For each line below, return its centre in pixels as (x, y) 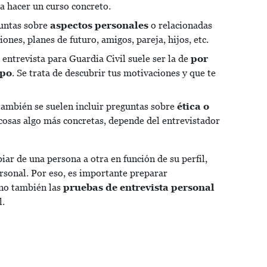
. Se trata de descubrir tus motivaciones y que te (114, 73)
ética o (193, 107)
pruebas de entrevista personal (139, 188)
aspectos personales (99, 26)
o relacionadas (180, 26)
